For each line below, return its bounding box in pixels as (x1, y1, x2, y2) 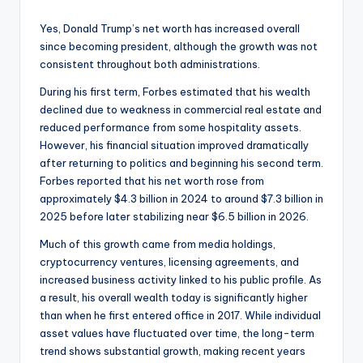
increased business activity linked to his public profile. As (40, 272, 322, 286)
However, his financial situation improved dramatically (40, 138, 309, 152)
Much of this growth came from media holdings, (40, 237, 275, 250)
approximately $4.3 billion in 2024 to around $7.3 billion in (40, 191, 323, 205)
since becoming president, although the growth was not (40, 39, 318, 53)
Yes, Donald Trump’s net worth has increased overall (40, 21, 300, 35)
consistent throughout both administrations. (40, 57, 260, 70)
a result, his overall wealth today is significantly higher (40, 290, 308, 304)
